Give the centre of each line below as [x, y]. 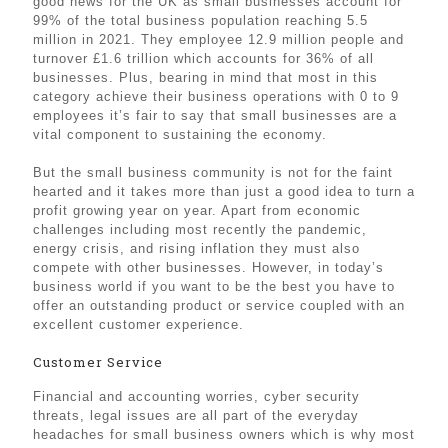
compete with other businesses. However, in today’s [208, 267]
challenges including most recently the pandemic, [200, 229]
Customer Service [98, 361]
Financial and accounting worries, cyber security [196, 396]
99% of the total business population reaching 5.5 [200, 20]
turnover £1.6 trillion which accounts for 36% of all [203, 58]
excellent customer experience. [138, 324]
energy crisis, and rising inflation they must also [196, 248]
